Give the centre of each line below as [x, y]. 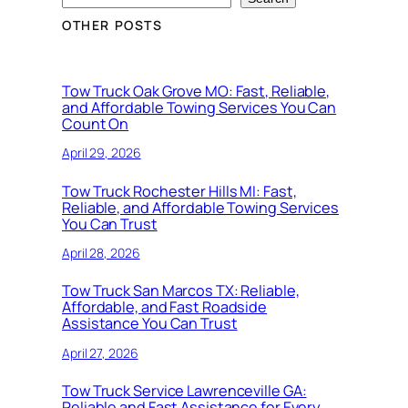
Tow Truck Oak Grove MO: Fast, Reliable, [196, 91]
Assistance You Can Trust [150, 324]
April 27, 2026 [100, 352]
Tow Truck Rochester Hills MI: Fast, [179, 191]
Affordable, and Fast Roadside [165, 307]
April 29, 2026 [102, 153]
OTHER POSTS [112, 25]
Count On [96, 123]
